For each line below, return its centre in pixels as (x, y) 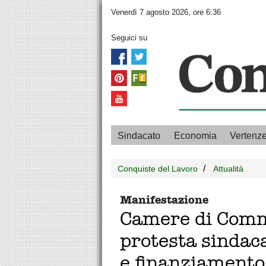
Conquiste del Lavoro (158, 169)
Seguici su (129, 38)
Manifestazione (164, 199)
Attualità (229, 169)
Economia (195, 136)
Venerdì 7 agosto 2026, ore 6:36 (166, 12)
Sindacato (139, 136)
